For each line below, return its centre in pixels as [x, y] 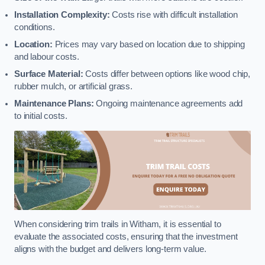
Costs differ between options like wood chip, [167, 74]
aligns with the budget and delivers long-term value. [110, 249]
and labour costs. [47, 56]
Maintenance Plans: [54, 103]
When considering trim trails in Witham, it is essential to [118, 224]
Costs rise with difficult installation [174, 14]
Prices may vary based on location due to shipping [148, 44]
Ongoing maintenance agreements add [168, 103]
